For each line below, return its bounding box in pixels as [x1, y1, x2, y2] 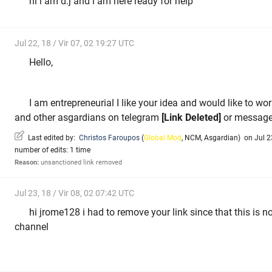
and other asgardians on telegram [15, 111, 161, 123]
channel [15, 220, 51, 233]
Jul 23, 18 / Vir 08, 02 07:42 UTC [15, 188, 134, 199]
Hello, [29, 56, 53, 68]
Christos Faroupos [79, 134, 140, 143]
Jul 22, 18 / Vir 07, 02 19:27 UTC [15, 38, 134, 49]
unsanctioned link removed [39, 158, 122, 167]
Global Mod [144, 134, 182, 143]
